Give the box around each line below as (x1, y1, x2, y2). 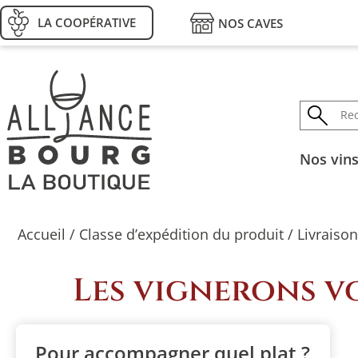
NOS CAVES (218, 15, 283, 31)
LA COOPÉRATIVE (38, 14, 136, 30)
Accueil (18, 224, 66, 244)
